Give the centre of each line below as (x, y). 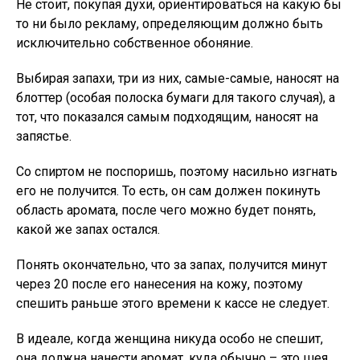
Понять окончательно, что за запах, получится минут (172, 265)
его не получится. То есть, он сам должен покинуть (168, 191)
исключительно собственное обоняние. (135, 43)
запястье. (44, 136)
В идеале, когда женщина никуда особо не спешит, (170, 339)
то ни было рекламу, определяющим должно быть (170, 24)
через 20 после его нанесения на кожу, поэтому (160, 284)
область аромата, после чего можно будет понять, (166, 210)
